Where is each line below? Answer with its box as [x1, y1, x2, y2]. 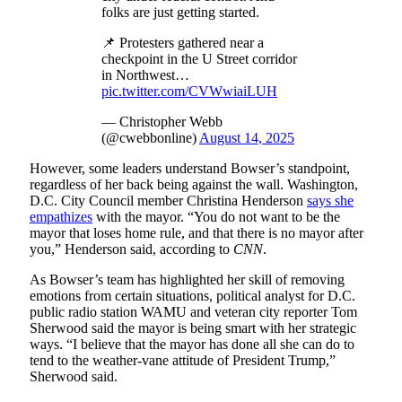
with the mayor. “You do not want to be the [92, 209, 340, 225]
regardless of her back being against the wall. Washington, [30, 177, 358, 193]
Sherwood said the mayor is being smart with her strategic [30, 320, 356, 336]
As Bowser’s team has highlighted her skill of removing [30, 272, 345, 288]
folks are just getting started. [101, 4, 259, 21]
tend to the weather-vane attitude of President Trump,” [30, 353, 336, 369]
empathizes [30, 209, 92, 225]
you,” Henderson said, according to [30, 241, 233, 258]
